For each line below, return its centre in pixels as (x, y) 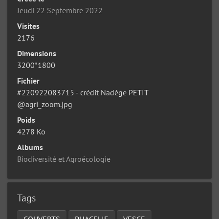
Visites (28, 26)
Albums (30, 147)
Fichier (28, 80)
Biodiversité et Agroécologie (64, 159)
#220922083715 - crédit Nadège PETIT (83, 92)
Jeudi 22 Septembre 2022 (60, 10)
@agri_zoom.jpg (45, 104)
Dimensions (37, 53)
